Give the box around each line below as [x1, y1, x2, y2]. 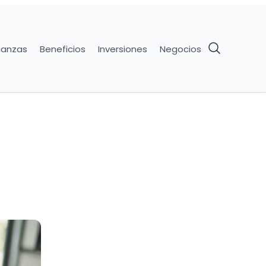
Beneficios [39, 42, 85, 55]
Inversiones [97, 42, 147, 55]
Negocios [159, 42, 201, 55]
